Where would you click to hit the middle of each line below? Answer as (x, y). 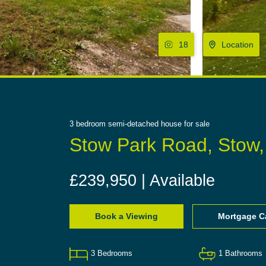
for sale (197, 124)
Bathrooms (243, 254)
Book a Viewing (126, 216)
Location (237, 45)
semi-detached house (145, 124)
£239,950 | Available (142, 181)
